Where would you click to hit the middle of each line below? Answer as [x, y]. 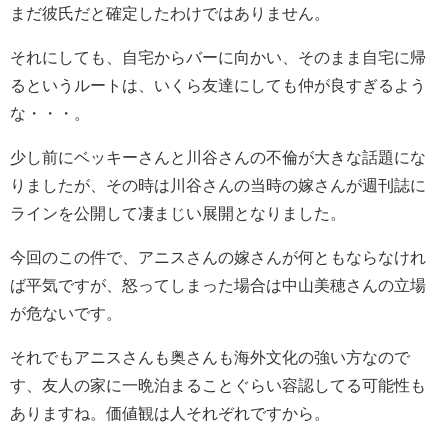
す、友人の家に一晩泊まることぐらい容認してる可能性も [218, 384]
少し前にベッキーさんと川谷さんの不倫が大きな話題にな [218, 156]
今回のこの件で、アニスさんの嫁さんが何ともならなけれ [218, 256]
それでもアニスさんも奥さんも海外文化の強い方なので [210, 356]
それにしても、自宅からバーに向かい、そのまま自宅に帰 [218, 56]
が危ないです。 [66, 312]
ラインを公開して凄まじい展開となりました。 [178, 212]
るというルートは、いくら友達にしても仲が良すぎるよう [218, 84]
